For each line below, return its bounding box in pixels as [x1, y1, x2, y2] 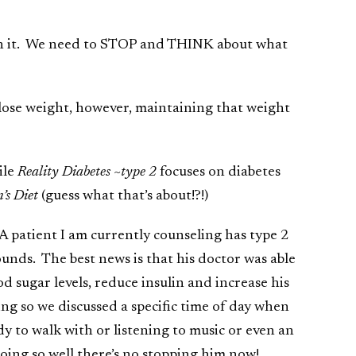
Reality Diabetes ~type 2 [17, 165, 157, 180]
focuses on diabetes [157, 165, 281, 180]
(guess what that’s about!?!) [38, 189, 208, 203]
